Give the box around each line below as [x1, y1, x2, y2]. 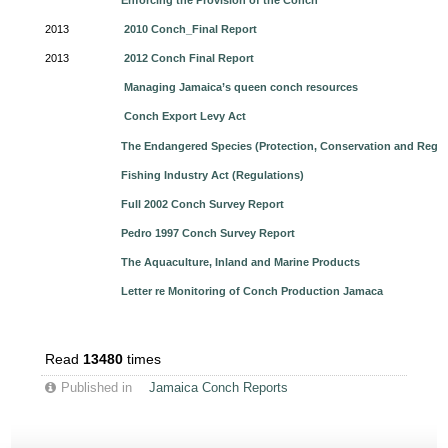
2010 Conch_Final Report [124, 23, 258, 35]
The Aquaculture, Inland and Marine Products [121, 256, 361, 268]
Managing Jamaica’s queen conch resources [121, 81, 359, 93]
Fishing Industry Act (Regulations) [121, 169, 305, 181]
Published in [61, 381, 133, 395]
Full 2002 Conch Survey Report [121, 198, 285, 210]
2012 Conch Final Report [121, 52, 255, 64]
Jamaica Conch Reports [149, 381, 289, 395]
